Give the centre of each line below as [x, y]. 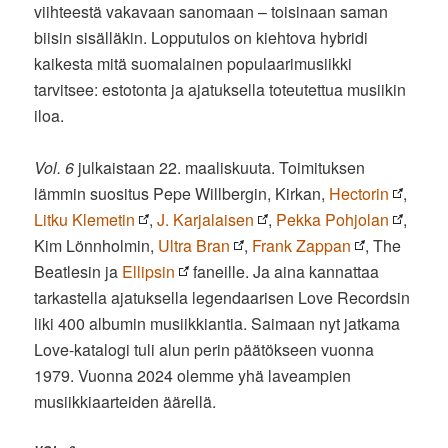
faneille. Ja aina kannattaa [284, 272]
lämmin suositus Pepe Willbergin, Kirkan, [182, 194]
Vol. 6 [54, 168]
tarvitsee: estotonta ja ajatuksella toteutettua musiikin [220, 90]
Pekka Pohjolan [333, 220]
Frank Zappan [302, 246]
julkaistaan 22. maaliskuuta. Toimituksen [220, 168]
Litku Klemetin [85, 220]
